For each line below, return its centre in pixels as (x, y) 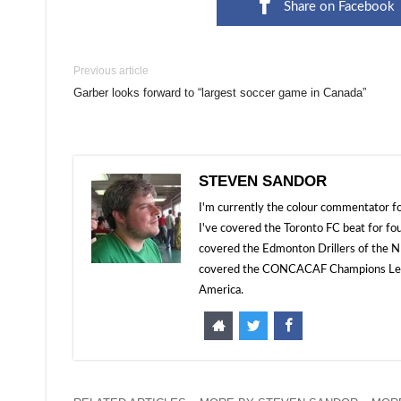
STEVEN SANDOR (263, 181)
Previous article (111, 71)
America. (221, 290)
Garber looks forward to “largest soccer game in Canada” (220, 93)
